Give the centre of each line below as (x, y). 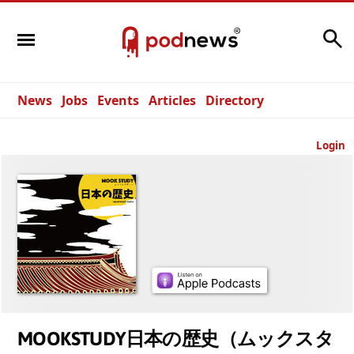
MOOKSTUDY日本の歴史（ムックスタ (175, 339)
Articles (172, 100)
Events (118, 100)
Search (298, 34)
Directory (235, 100)
